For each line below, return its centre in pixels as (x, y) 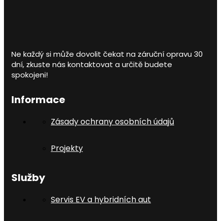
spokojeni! (30, 74)
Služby (28, 177)
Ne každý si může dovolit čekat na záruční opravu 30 (107, 54)
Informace (38, 99)
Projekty (67, 148)
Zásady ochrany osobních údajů (112, 121)
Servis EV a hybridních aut (101, 199)
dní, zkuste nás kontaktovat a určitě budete (92, 64)
